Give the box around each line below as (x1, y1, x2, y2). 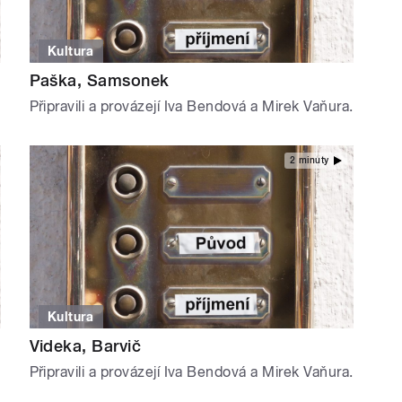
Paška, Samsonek (29, 71, 170, 91)
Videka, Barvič (29, 336, 142, 355)
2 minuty (289, 154, 329, 165)
